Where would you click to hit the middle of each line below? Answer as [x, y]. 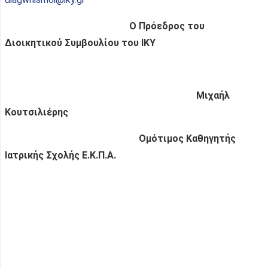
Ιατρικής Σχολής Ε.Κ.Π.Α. [60, 155]
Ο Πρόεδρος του [105, 26]
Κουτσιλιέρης [36, 112]
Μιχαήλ [117, 95]
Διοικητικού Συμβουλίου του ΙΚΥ [80, 42]
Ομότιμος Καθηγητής [120, 138]
